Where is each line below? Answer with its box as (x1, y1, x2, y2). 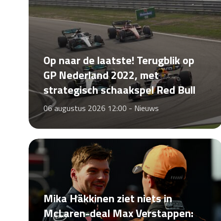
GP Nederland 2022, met (43, 67, 159, 83)
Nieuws (134, 102, 159, 114)
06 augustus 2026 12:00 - (43, 102, 134, 114)
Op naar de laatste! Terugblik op (43, 52, 194, 69)
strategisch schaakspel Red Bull (43, 81, 195, 98)
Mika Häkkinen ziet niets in (43, 190, 172, 207)
